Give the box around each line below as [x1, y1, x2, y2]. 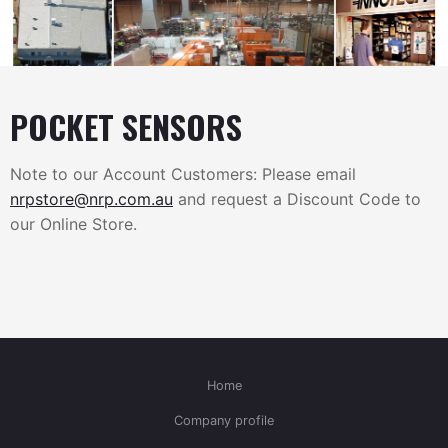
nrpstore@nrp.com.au [10, 189, 173, 210]
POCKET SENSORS [10, 103, 242, 151]
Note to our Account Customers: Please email [10, 164, 356, 185]
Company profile [174, 412, 274, 428]
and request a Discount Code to [173, 189, 421, 210]
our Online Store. [10, 214, 137, 235]
